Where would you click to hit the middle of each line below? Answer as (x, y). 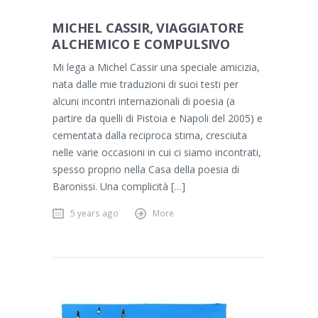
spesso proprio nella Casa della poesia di (146, 169)
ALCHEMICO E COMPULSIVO (141, 44)
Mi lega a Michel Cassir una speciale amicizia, (156, 67)
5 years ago (94, 213)
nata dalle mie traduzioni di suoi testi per (146, 84)
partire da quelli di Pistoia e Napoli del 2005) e (158, 118)
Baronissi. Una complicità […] (119, 186)
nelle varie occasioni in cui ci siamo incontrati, (157, 152)
